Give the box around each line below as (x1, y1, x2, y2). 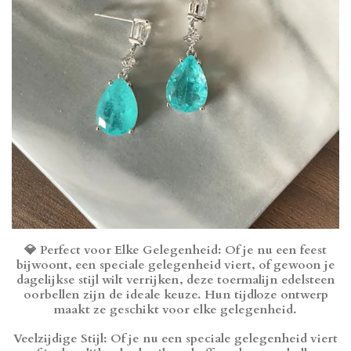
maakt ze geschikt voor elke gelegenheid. (54, 301, 297, 318)
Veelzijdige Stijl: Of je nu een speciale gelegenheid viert (13, 330, 338, 347)
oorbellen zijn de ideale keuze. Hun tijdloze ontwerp (23, 286, 328, 303)
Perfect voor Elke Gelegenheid (40, 241, 218, 259)
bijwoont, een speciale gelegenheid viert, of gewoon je (16, 256, 335, 273)
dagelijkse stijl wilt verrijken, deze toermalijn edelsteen (16, 271, 335, 288)
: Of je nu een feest (218, 241, 327, 259)
